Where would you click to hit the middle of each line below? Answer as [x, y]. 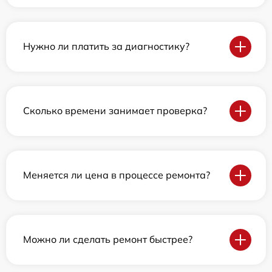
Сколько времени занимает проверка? [115, 111]
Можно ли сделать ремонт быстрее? [108, 240]
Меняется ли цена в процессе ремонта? [117, 175]
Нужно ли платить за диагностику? [106, 46]
